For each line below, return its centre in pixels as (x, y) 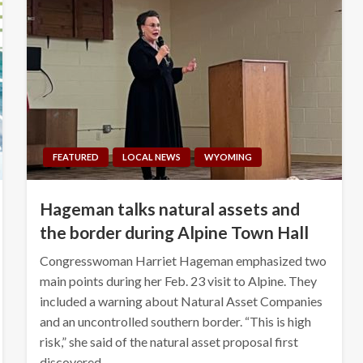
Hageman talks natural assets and (169, 208)
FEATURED (75, 156)
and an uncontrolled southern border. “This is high (175, 321)
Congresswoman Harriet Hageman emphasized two (183, 260)
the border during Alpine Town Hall (174, 232)
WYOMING (228, 156)
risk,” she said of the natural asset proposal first (169, 341)
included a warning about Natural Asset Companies (181, 301)
